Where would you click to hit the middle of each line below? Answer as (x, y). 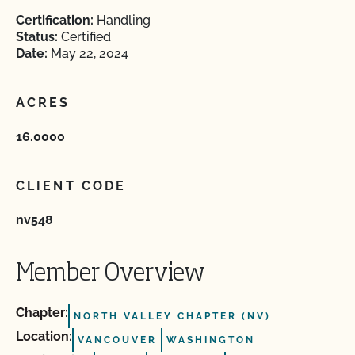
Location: (44, 336)
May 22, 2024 (88, 53)
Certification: (55, 20)
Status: (37, 37)
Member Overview (111, 274)
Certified (84, 37)
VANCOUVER (117, 340)
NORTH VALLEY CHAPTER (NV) (172, 316)
